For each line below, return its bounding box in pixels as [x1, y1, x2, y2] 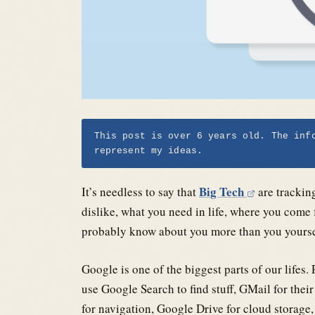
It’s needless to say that [82, 184, 199, 200]
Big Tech [199, 183, 247, 201]
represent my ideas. [94, 146, 203, 157]
